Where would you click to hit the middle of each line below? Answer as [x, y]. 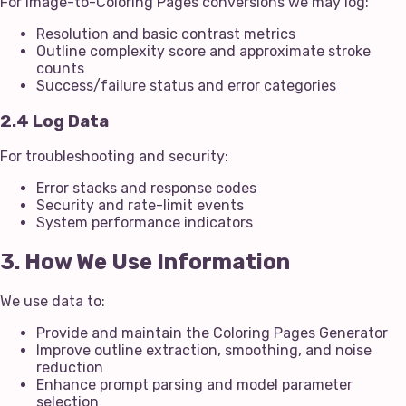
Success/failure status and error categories [186, 86]
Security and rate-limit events [140, 206]
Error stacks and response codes [146, 188]
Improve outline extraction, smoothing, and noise [204, 351]
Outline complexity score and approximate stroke [203, 52]
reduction [70, 368]
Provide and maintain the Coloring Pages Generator [212, 333]
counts [60, 69]
